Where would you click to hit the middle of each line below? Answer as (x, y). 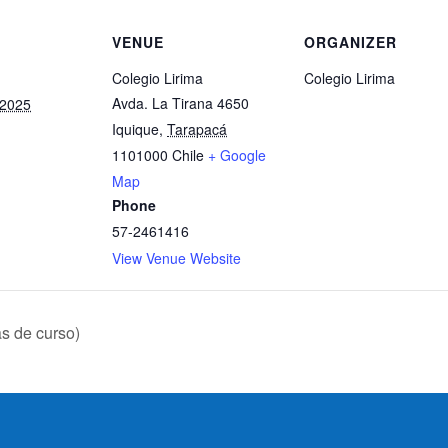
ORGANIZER (350, 42)
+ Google (237, 155)
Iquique (135, 129)
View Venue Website (176, 258)
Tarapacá (197, 129)
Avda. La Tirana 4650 (180, 103)
